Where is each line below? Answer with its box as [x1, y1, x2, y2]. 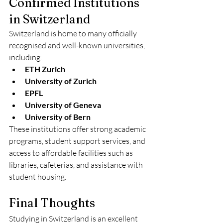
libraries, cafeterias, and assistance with [9, 160, 144, 170]
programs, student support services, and [9, 136, 147, 146]
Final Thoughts [9, 196, 95, 210]
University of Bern [25, 112, 91, 121]
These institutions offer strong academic [9, 124, 147, 134]
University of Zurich [25, 76, 97, 86]
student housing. [9, 172, 66, 182]
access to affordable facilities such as [9, 148, 134, 158]
